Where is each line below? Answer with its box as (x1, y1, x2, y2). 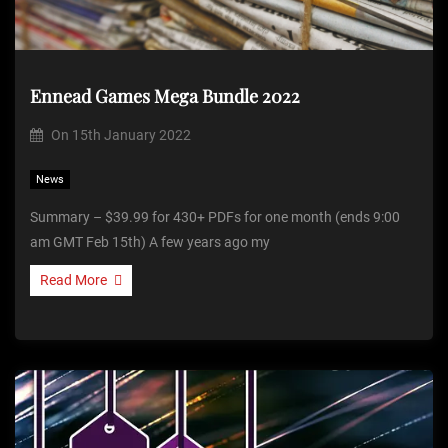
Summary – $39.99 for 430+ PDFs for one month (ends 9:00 (30, 209, 400, 226)
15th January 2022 (71, 126, 191, 143)
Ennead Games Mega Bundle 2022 (30, 84, 300, 109)
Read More (40, 272, 107, 289)
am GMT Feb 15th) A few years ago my (30, 234, 270, 251)
